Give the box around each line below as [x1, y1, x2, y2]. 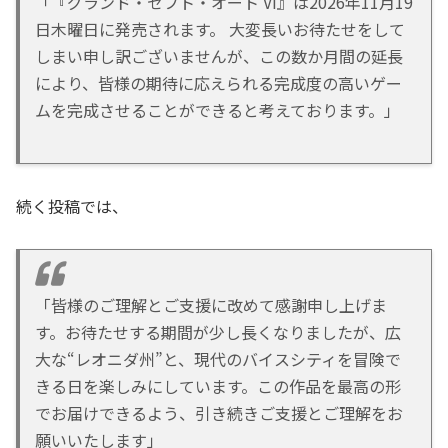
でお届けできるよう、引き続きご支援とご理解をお [35, 401, 403, 426]
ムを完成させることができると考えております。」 [35, 97, 400, 122]
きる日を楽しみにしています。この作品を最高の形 [35, 374, 401, 399]
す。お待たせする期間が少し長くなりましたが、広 [35, 320, 401, 345]
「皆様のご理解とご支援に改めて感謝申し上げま [35, 293, 387, 318]
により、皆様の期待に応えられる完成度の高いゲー [35, 70, 402, 95]
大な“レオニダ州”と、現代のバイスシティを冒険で [35, 347, 401, 372]
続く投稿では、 [16, 194, 128, 219]
